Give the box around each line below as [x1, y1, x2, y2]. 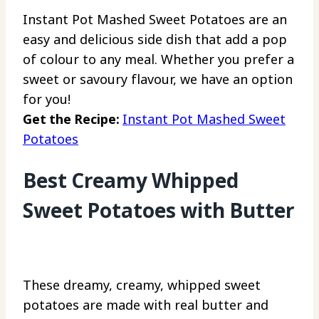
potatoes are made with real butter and [23, 296, 268, 313]
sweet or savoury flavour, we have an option [23, 70, 293, 88]
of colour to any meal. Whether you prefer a [23, 51, 294, 68]
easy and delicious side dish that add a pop [23, 31, 287, 48]
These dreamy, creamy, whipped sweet [23, 276, 261, 293]
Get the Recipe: [23, 110, 122, 128]
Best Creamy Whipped [23, 167, 239, 194]
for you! [23, 90, 70, 108]
